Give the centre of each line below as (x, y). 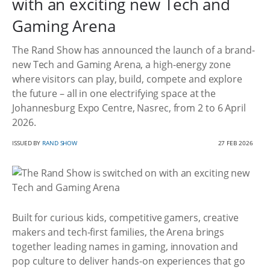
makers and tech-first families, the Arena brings (118, 232)
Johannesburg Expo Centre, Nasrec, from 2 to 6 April (129, 108)
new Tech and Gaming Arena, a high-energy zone (121, 64)
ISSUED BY (27, 143)
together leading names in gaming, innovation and (125, 246)
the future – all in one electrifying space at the (114, 93)
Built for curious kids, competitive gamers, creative (125, 217)
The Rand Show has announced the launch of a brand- (133, 50)
